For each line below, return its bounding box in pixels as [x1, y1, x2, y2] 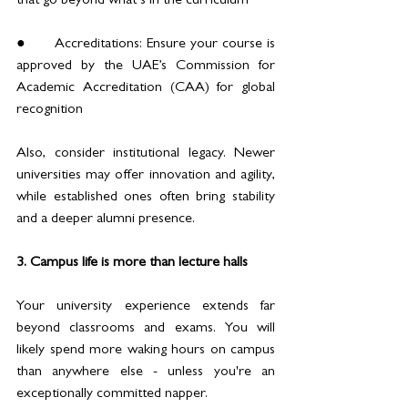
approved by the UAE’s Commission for [16, 59, 275, 75]
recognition [16, 103, 83, 118]
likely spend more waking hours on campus [16, 343, 275, 359]
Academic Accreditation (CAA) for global [16, 81, 275, 97]
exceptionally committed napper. [16, 387, 208, 403]
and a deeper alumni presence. [16, 212, 199, 228]
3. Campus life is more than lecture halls [16, 256, 248, 271]
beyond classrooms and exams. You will [16, 321, 275, 337]
